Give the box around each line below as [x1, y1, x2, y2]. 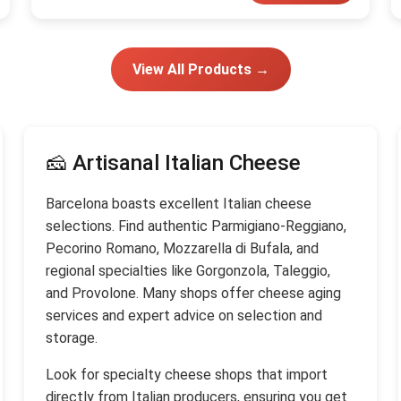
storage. [45, 329, 98, 346]
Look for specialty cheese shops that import [45, 366, 328, 383]
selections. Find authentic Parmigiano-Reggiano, [45, 218, 346, 235]
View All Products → [132, 61, 269, 78]
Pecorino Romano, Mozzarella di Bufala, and [45, 240, 319, 257]
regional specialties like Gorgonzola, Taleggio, [45, 262, 330, 279]
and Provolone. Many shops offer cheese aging [45, 285, 341, 302]
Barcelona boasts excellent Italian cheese [45, 195, 311, 212]
